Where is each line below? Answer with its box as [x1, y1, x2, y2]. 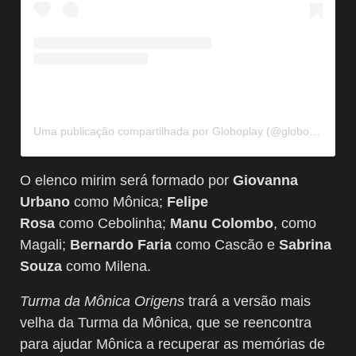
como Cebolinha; [59, 215, 170, 231]
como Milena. [66, 257, 151, 274]
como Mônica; [74, 193, 167, 210]
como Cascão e [176, 236, 279, 253]
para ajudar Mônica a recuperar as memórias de [20, 335, 325, 352]
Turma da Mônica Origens [20, 292, 188, 309]
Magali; [20, 236, 70, 253]
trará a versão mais [188, 292, 311, 309]
